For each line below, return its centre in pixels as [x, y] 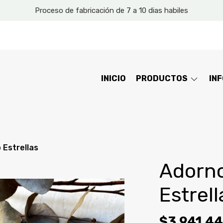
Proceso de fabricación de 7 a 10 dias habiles [111, 10]
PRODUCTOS [163, 78]
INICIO [113, 78]
